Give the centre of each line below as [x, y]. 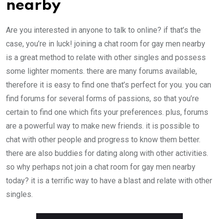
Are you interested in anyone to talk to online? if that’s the [103, 30]
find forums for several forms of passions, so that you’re [102, 99]
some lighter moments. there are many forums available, [101, 71]
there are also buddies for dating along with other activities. [107, 153]
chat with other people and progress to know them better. [103, 140]
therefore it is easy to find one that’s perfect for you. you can [109, 85]
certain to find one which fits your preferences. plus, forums [107, 112]
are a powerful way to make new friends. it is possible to [103, 126]
